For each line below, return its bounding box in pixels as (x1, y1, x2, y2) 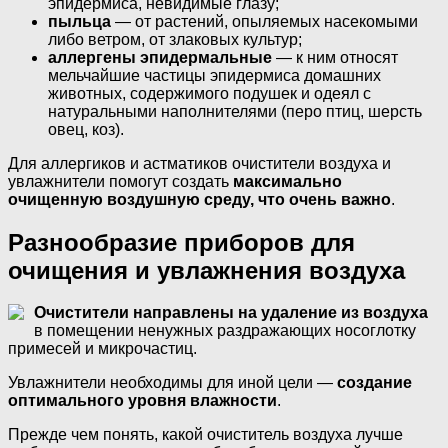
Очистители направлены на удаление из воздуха (34, 304, 428, 322)
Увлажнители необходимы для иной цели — (8, 374, 337, 392)
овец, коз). (48, 120, 124, 138)
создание (337, 374, 412, 392)
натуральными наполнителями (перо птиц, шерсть (48, 102, 422, 120)
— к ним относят (272, 48, 398, 66)
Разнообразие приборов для (8, 228, 355, 256)
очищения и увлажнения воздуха (8, 256, 405, 284)
